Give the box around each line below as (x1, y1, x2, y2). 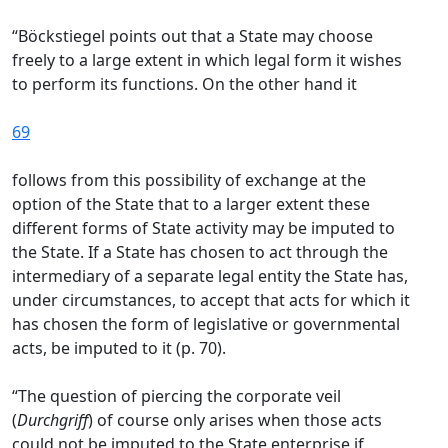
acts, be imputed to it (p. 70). (12, 337, 226, 359)
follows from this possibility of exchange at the (12, 169, 366, 191)
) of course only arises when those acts (88, 409, 382, 431)
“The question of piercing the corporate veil (12, 385, 341, 407)
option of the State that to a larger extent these (12, 193, 370, 215)
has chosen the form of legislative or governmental (12, 313, 400, 335)
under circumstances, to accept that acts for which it (12, 289, 410, 311)
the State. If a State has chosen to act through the (12, 241, 388, 263)
